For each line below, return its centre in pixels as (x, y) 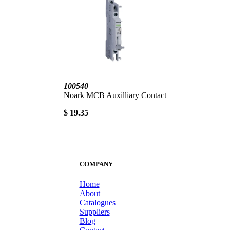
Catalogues (97, 203)
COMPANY (96, 164)
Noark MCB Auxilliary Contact (115, 95)
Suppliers (94, 212)
